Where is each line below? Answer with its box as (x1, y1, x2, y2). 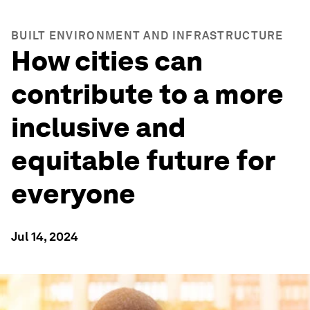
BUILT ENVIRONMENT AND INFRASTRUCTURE (11, 29, 284, 42)
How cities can (11, 44, 203, 77)
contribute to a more (11, 77, 284, 111)
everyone (11, 177, 136, 210)
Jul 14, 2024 (11, 229, 78, 244)
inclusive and (11, 111, 186, 144)
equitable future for (11, 144, 275, 177)
